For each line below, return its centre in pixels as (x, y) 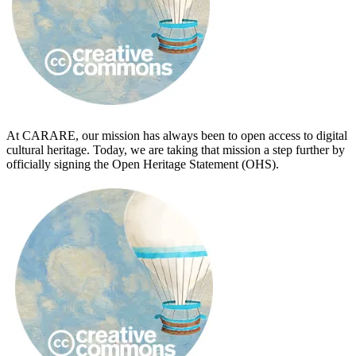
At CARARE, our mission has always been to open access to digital (177, 135)
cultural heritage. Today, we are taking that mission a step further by (176, 149)
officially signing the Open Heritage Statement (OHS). (143, 164)
